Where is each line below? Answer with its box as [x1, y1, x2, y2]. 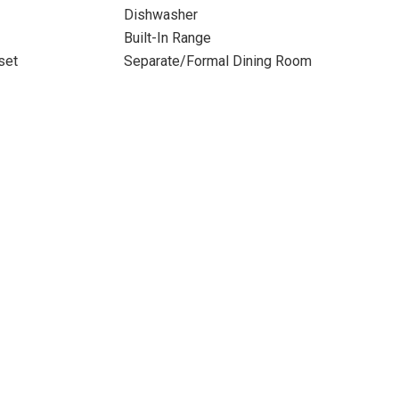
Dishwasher [123, 6, 198, 23]
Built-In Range [123, 29, 211, 46]
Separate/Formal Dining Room [123, 53, 312, 69]
